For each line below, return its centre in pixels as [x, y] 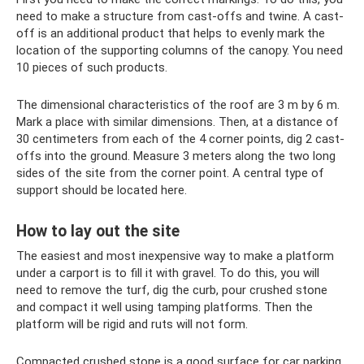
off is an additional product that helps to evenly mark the [171, 33]
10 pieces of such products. [92, 67]
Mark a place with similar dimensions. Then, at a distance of [178, 121]
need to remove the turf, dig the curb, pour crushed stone [172, 290]
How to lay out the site [98, 231]
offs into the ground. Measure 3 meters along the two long [176, 156]
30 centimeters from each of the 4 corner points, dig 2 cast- [180, 139]
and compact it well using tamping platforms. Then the [165, 307]
